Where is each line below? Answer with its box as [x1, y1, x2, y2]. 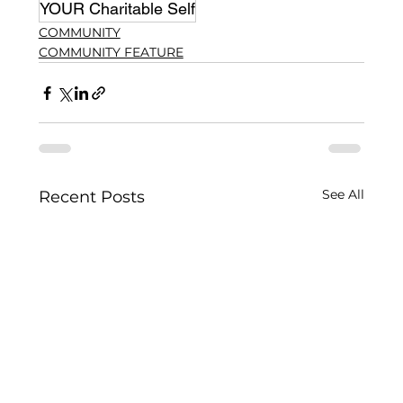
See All [321, 186, 364, 203]
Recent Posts [38, 187, 145, 208]
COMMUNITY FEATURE [38, 44, 184, 61]
